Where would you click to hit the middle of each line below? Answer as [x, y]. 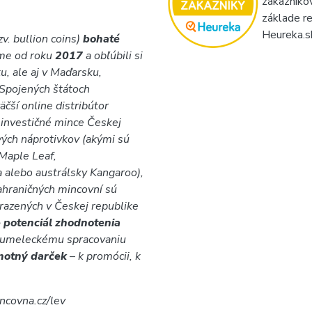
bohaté [101, 39]
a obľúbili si [114, 56]
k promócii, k [108, 256]
